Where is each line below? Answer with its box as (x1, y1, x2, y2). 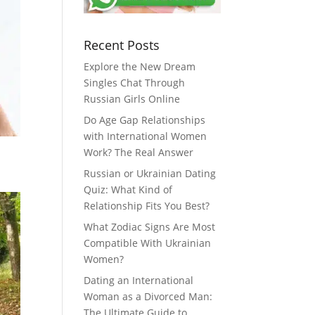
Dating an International (84, 273, 194, 287)
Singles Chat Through (84, 75, 186, 89)
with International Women (84, 129, 207, 143)
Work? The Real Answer (84, 145, 194, 159)
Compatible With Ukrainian (84, 236, 212, 250)
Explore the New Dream (84, 59, 196, 73)
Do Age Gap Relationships (84, 112, 206, 127)
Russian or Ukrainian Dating (84, 166, 217, 180)
